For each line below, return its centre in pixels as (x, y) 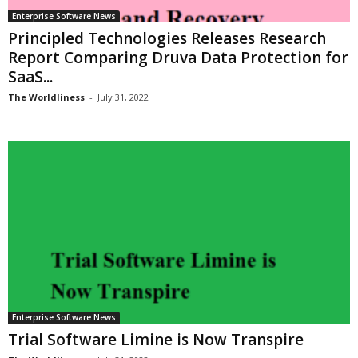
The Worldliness (46, 97)
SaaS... (30, 77)
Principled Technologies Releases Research (167, 39)
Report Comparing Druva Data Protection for (178, 58)
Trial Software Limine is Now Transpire (156, 339)
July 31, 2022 (123, 97)
